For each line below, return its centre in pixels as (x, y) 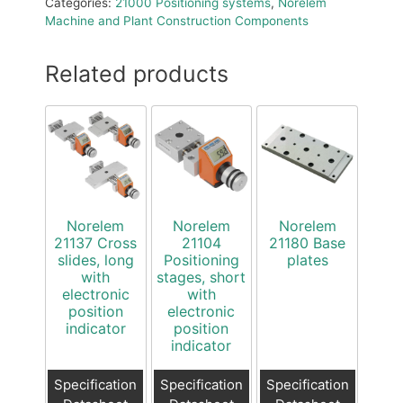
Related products (137, 74)
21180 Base (308, 243)
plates (307, 260)
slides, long (95, 260)
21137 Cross (96, 243)
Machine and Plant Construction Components (177, 21)
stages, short (201, 278)
